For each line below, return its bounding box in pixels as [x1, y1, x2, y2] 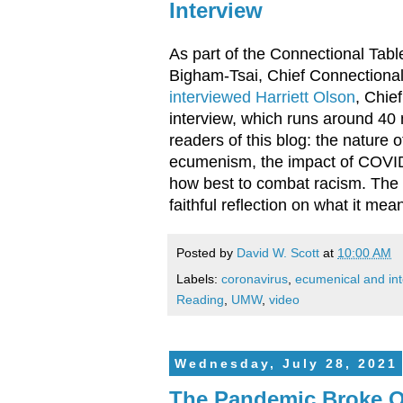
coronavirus [221, 271, 288, 286]
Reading [176, 291, 224, 307]
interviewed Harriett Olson [169, 87, 355, 106]
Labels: [176, 271, 221, 286]
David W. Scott [237, 245, 319, 260]
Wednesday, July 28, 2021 [174, 355, 398, 371]
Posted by [176, 245, 237, 260]
